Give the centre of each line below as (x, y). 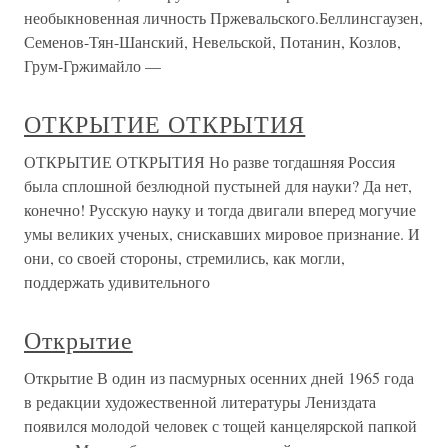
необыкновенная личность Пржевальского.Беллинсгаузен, (223, 17)
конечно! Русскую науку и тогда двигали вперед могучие (220, 209)
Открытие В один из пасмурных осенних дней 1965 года (219, 377)
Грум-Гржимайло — (92, 65)
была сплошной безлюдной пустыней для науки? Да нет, (218, 185)
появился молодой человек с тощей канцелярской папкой (220, 425)
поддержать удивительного (117, 281)
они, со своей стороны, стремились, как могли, (184, 257)
